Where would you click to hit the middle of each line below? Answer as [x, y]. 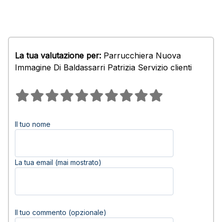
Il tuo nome [33, 124]
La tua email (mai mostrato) [58, 162]
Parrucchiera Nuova [141, 55]
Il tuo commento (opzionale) [61, 212]
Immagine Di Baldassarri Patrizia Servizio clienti [103, 67]
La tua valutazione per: [58, 55]
